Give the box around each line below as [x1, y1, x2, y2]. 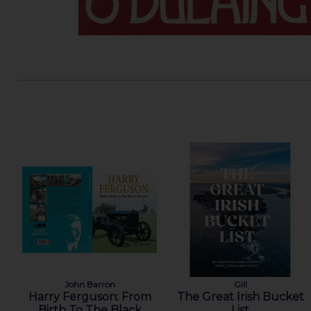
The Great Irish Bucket [176, 289, 304, 303]
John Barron [64, 278, 115, 289]
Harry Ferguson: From [28, 289, 151, 303]
